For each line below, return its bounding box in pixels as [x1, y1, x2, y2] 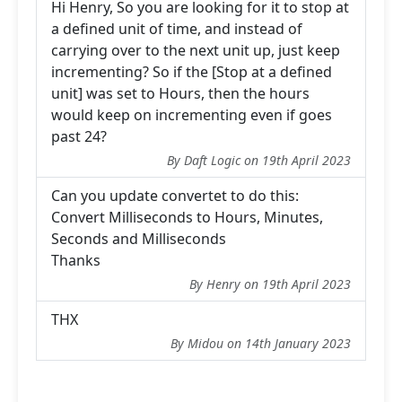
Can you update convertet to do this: [51, 185, 299, 205]
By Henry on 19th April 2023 [189, 275, 351, 293]
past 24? [51, 126, 107, 146]
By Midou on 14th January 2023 [170, 334, 351, 352]
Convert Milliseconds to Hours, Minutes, [51, 206, 323, 227]
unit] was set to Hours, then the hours [51, 83, 310, 103]
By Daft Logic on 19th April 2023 [167, 151, 351, 169]
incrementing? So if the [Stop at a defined [51, 61, 332, 82]
